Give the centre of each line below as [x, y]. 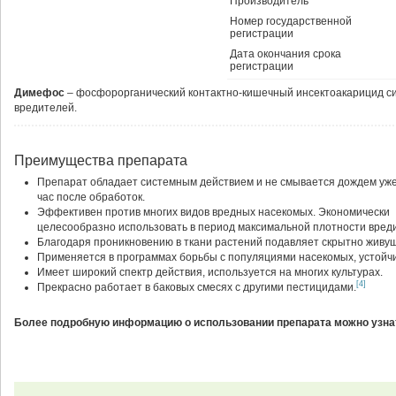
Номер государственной [291, 21]
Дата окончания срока [286, 54]
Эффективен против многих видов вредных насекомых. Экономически [213, 212]
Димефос [39, 93]
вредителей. [46, 108]
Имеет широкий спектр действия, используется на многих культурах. [210, 272]
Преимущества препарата [101, 160]
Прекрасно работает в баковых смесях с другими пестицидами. [197, 287]
